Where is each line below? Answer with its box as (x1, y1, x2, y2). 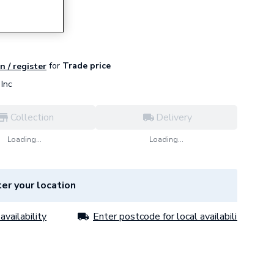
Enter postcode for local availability (93, 210, 246, 223)
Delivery (155, 111, 192, 124)
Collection (10, 111, 54, 124)
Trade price (60, 60, 111, 72)
